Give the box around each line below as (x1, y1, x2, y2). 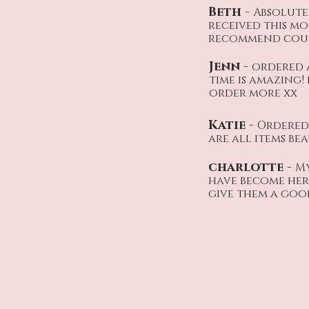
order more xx (209, 85, 297, 101)
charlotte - (208, 159, 295, 176)
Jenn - (209, 58, 252, 75)
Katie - (208, 117, 257, 134)
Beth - (208, 3, 253, 21)
